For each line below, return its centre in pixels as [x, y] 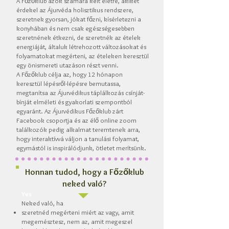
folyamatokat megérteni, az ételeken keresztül [83, 56]
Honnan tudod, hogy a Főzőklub [84, 172]
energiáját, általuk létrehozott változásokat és [81, 47]
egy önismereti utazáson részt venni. [67, 65]
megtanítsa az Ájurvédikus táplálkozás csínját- [81, 93]
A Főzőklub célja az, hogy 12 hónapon [70, 74]
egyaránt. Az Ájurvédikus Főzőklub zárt [70, 111]
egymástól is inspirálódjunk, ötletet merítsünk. [81, 148]
